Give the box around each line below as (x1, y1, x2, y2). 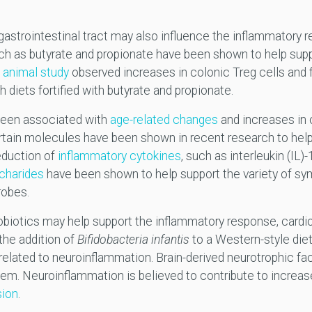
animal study (2, 65, 69, 80)
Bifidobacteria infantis (77, 233, 189, 247)
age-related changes (109, 113, 218, 127)
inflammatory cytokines (57, 149, 181, 164)
